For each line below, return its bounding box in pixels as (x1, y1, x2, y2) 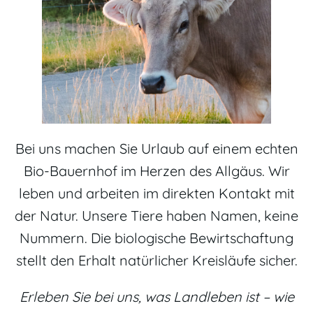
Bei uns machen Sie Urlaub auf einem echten (15, 139, 298, 157)
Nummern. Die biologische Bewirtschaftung (20, 228, 293, 247)
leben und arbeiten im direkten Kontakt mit (18, 184, 295, 202)
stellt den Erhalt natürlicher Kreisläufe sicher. (15, 251, 298, 269)
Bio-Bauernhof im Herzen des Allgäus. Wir (23, 161, 290, 180)
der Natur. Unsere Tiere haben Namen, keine (15, 206, 298, 224)
